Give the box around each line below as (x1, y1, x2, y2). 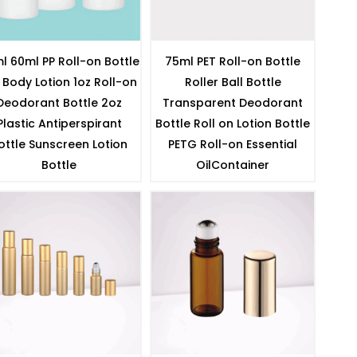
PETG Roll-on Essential (168, 135, 297, 152)
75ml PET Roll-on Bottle (165, 53, 300, 69)
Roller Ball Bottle (184, 73, 281, 90)
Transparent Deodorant (163, 94, 303, 111)
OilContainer (196, 156, 269, 173)
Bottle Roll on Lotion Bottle (155, 115, 310, 131)
